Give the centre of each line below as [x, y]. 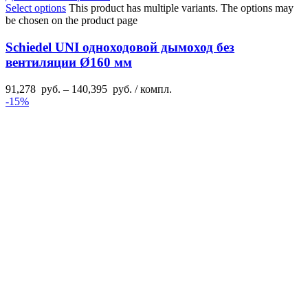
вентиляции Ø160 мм [69, 62]
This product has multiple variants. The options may [181, 8]
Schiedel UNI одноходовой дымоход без [120, 47]
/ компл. [152, 89]
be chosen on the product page [71, 21]
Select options [36, 8]
